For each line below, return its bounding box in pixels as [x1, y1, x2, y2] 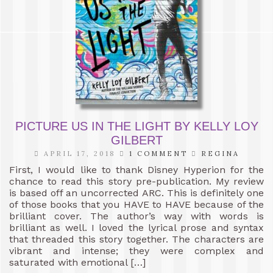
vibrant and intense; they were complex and [9, 244, 264, 257]
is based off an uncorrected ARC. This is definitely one [9, 186, 264, 199]
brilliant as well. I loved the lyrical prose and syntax [9, 221, 264, 233]
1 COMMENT [129, 149, 188, 158]
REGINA [200, 149, 239, 158]
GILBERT [110, 133, 163, 147]
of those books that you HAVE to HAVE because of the [9, 198, 264, 210]
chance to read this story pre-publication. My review [9, 175, 264, 187]
